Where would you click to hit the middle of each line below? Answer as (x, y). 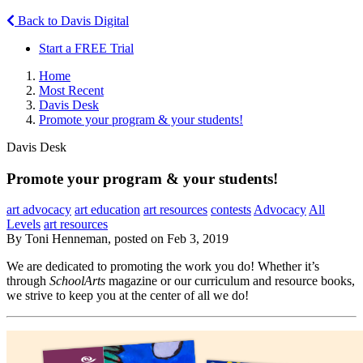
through (28, 281)
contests (231, 210)
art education (107, 210)
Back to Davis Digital (72, 20)
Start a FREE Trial (86, 48)
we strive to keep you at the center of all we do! (128, 296)
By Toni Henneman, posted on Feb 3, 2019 (117, 239)
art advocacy (39, 210)
